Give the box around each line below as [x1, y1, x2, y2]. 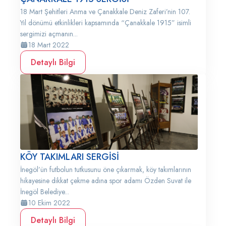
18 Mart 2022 [28, 40, 69, 50]
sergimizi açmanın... [20, 29, 78, 39]
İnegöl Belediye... [20, 187, 69, 197]
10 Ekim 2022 [28, 198, 70, 208]
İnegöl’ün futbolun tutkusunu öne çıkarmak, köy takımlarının [20, 164, 191, 175]
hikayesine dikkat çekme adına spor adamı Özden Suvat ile [20, 176, 191, 186]
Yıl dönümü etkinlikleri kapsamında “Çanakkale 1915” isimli [20, 18, 191, 28]
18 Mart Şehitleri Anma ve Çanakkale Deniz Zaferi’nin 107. [20, 7, 190, 17]
